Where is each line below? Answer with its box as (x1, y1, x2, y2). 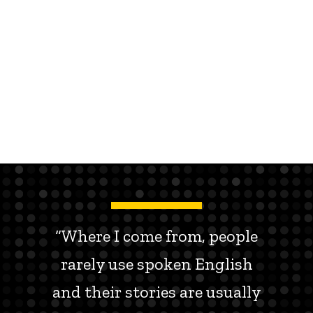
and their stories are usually (52, 282, 261, 303)
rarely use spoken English (60, 254, 253, 275)
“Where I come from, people (55, 226, 258, 247)
